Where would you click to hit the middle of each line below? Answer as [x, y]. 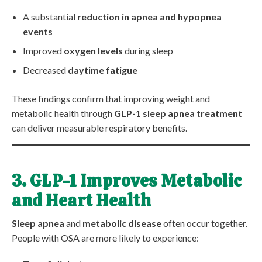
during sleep [148, 50]
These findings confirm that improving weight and [111, 98]
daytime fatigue [103, 70]
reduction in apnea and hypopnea [150, 16]
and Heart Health [81, 200]
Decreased [46, 70]
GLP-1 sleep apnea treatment [178, 113]
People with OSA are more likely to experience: [105, 238]
